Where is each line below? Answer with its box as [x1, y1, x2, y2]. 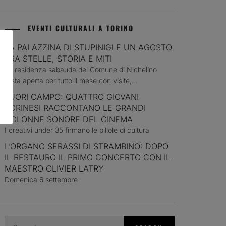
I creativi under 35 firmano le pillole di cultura [5, 126, 150, 134]
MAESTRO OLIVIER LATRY [5, 163, 104, 174]
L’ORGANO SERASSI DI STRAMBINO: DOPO [5, 141, 169, 151]
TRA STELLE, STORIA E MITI [5, 53, 112, 64]
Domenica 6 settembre [5, 175, 78, 184]
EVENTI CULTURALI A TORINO [28, 23, 134, 33]
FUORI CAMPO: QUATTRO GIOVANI [5, 92, 139, 102]
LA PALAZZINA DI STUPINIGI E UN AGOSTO [5, 42, 173, 52]
